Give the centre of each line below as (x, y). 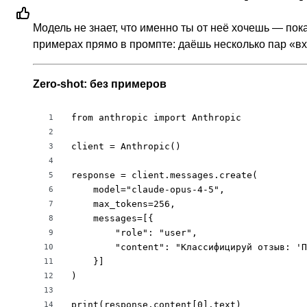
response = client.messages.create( (164, 175)
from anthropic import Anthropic (156, 118)
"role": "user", (134, 233)
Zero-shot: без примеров (100, 84)
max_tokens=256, (123, 204)
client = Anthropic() (126, 147)
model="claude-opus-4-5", (148, 190)
